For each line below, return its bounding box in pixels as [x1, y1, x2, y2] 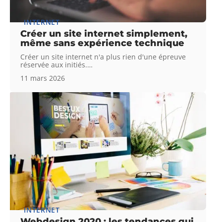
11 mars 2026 [20, 73, 65, 83]
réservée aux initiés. [20, 59, 88, 69]
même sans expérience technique [20, 37, 185, 49]
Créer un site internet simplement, [20, 28, 188, 39]
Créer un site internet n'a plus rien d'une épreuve [20, 52, 186, 61]
